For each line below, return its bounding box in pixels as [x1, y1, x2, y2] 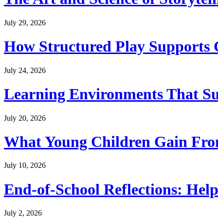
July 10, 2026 [4, 161, 46, 170]
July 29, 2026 [4, 18, 46, 27]
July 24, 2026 [4, 66, 46, 74]
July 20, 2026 [4, 113, 46, 122]
